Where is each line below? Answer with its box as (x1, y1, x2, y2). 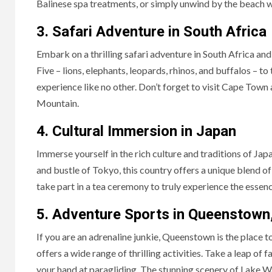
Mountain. (36, 97, 79, 109)
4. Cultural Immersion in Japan (36, 123, 236, 140)
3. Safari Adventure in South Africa (36, 23, 267, 41)
